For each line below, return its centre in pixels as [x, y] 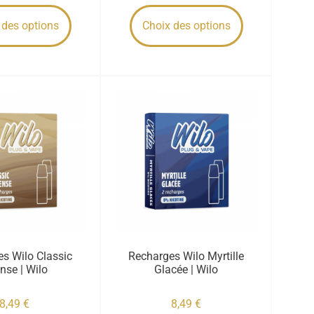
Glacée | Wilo [186, 269]
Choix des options [186, 25]
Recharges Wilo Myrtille [186, 256]
